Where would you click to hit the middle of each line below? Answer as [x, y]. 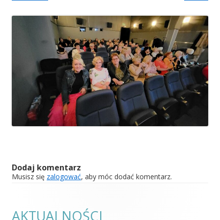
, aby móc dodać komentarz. [126, 177]
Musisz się [29, 177]
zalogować [64, 177]
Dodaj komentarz [46, 168]
